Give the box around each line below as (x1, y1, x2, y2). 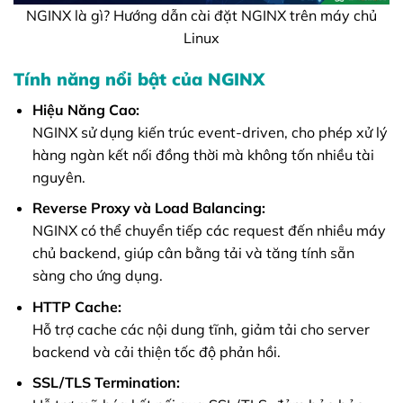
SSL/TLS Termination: (31, 373, 180, 392)
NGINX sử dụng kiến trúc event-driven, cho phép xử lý (31, 122, 388, 141)
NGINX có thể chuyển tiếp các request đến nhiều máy (31, 221, 386, 240)
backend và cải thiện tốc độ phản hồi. (31, 342, 281, 361)
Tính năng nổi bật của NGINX (13, 68, 264, 90)
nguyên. (31, 167, 85, 186)
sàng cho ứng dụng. (31, 266, 163, 285)
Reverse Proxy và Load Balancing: (31, 199, 265, 218)
